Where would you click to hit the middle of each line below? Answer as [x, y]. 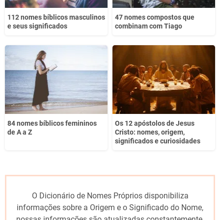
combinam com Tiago [149, 26]
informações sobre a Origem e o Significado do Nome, [110, 207]
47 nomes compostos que [155, 17]
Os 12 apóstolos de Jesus [155, 123]
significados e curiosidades [158, 141]
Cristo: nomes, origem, [150, 132]
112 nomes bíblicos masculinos [56, 17]
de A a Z [20, 132]
